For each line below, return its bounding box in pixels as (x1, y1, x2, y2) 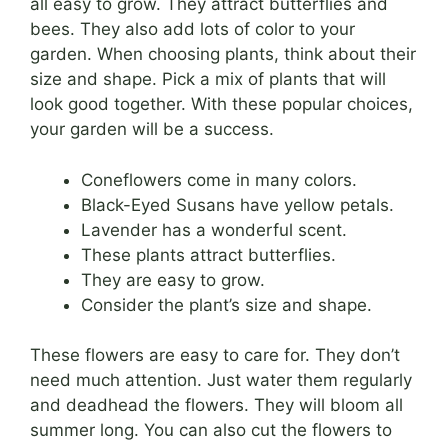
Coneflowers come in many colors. (81, 169, 357, 190)
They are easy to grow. (81, 269, 265, 290)
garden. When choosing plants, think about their (30, 44, 416, 65)
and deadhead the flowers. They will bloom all (30, 395, 403, 416)
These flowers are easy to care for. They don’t (30, 345, 400, 366)
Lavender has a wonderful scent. (81, 219, 347, 240)
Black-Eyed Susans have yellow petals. (81, 194, 394, 215)
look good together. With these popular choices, (30, 94, 413, 115)
